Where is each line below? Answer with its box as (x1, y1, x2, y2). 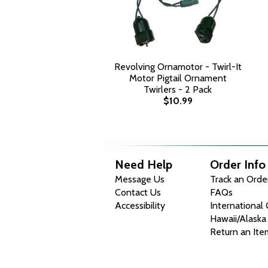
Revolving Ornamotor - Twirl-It (114, 61, 242, 72)
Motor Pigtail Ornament (129, 72, 227, 84)
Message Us (115, 173, 165, 185)
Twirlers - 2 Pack (144, 84, 212, 95)
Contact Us (115, 187, 161, 198)
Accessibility (115, 200, 165, 211)
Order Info (210, 157, 266, 172)
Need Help (115, 157, 172, 172)
